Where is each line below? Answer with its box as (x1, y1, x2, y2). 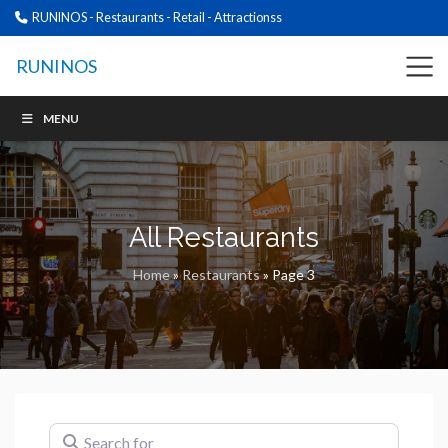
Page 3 (272, 266, 315, 283)
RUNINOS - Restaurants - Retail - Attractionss (29, 10, 282, 25)
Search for (48, 425, 118, 444)
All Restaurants (129, 221, 319, 253)
